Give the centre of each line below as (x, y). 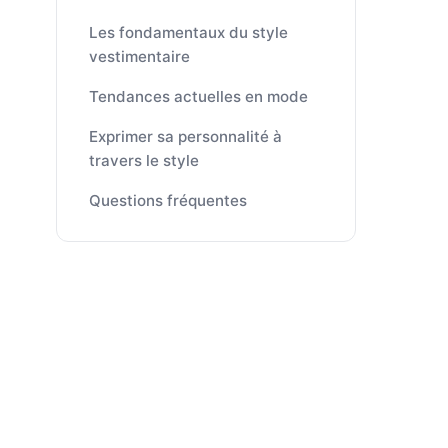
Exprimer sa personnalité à (185, 136)
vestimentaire (139, 56)
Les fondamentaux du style (188, 32)
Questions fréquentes (168, 200)
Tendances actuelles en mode (198, 96)
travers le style (144, 160)
